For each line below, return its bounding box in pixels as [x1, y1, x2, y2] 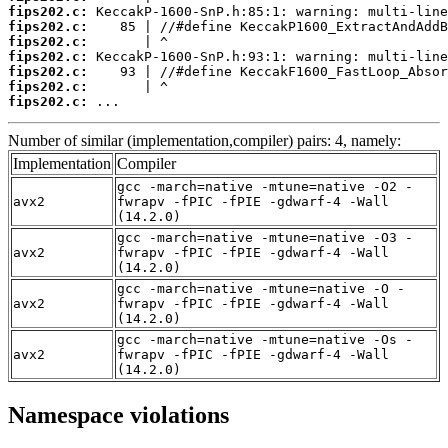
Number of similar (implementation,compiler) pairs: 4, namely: [8, 131, 401, 149]
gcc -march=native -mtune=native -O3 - [117, 229, 413, 245]
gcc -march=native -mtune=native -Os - [117, 331, 413, 347]
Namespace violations [8, 401, 229, 428]
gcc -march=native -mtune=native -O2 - [117, 178, 413, 194]
